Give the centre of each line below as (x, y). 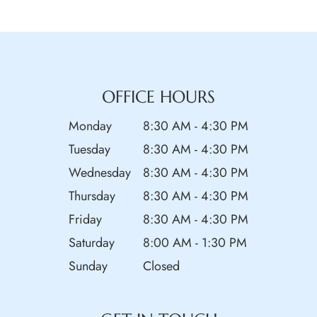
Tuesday (90, 149)
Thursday (92, 196)
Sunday (88, 266)
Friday (85, 219)
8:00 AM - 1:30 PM (193, 242)
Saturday (92, 242)
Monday (90, 126)
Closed (160, 266)
